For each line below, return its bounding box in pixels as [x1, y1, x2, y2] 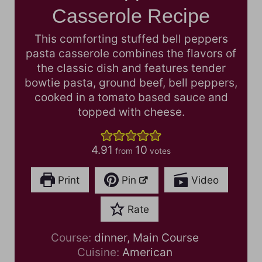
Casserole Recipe [52, 4, 210, 27]
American [122, 245, 173, 259]
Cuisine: [77, 245, 123, 259]
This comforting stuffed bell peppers [34, 32, 228, 46]
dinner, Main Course [94, 230, 199, 244]
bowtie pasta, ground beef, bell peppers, [25, 75, 237, 89]
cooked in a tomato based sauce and [34, 90, 228, 104]
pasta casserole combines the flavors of [26, 46, 236, 60]
